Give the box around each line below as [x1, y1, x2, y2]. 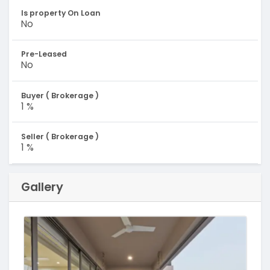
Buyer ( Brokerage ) [20, 90, 99, 101]
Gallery [20, 178, 63, 196]
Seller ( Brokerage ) [20, 131, 99, 142]
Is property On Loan [20, 7, 101, 18]
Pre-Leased [20, 49, 67, 60]
